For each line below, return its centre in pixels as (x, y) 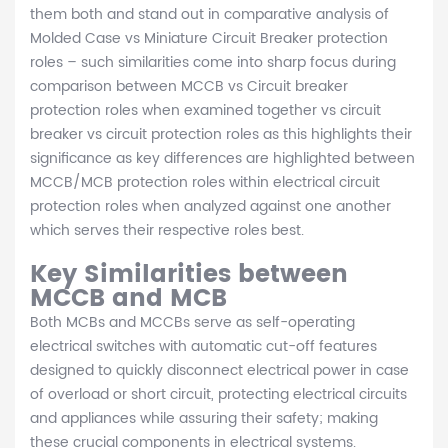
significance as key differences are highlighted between (222, 159)
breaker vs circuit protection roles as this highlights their (221, 135)
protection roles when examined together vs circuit (205, 111)
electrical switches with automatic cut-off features (203, 347)
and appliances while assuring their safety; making (204, 419)
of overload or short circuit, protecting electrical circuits (218, 395)
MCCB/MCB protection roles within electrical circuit (205, 183)
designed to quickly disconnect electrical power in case (219, 371)
